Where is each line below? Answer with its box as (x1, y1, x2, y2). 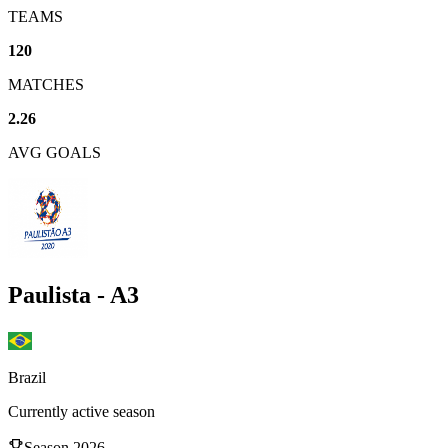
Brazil (8, 368, 46, 386)
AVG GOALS (8, 143, 101, 161)
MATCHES (8, 75, 84, 93)
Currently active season (8, 402, 155, 420)
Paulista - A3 (8, 281, 139, 308)
